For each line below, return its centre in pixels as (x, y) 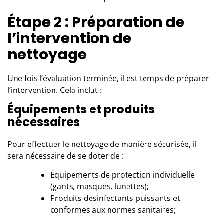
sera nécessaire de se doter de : (65, 155)
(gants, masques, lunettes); (100, 186)
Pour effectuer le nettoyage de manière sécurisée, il (102, 144)
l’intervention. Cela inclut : (54, 90)
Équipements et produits (81, 109)
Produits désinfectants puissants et (115, 198)
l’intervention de (69, 38)
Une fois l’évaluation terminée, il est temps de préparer (108, 78)
